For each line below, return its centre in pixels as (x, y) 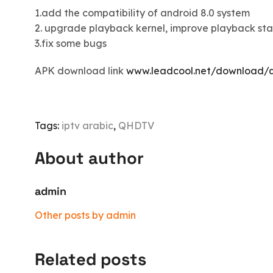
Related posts (90, 259)
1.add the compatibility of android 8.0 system (142, 12)
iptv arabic (87, 125)
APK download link (80, 70)
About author (89, 158)
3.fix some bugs (71, 43)
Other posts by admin (85, 215)
